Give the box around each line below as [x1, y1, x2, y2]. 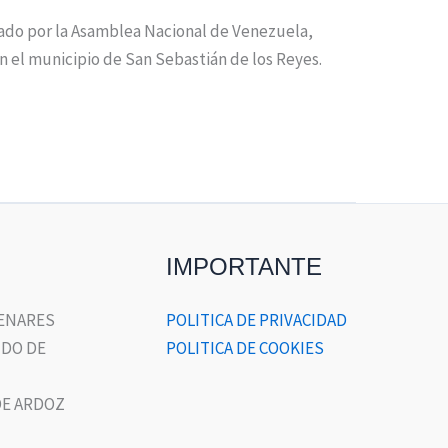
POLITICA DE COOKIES [166, 337, 324, 359]
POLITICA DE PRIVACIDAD [166, 309, 347, 331]
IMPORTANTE [166, 252, 322, 280]
